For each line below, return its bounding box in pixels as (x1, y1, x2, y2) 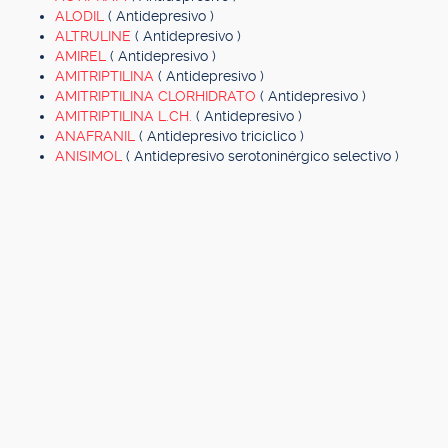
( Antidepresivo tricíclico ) (139, 128, 304, 144)
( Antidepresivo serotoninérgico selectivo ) (126, 148, 399, 164)
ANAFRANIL (55, 128, 139, 144)
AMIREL (55, 48, 110, 64)
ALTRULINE (55, 28, 135, 44)
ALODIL (55, 8, 108, 24)
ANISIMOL (55, 148, 126, 164)
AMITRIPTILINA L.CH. (55, 108, 196, 124)
